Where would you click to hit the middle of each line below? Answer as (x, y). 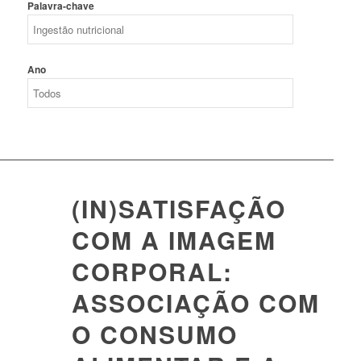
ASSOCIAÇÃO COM (195, 303)
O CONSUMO (154, 334)
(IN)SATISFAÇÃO (178, 208)
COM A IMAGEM (174, 240)
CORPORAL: (152, 271)
